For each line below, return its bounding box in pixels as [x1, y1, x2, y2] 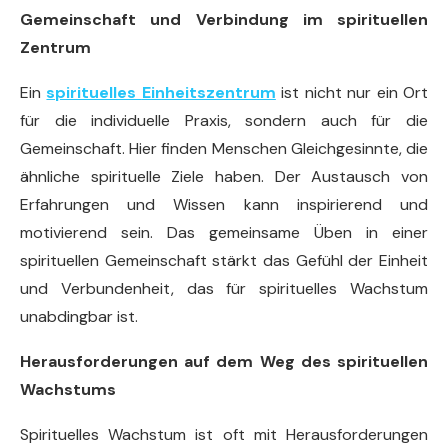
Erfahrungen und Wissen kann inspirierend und [20, 194, 428, 215]
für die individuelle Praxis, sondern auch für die [20, 110, 428, 131]
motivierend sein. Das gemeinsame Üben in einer [20, 222, 428, 243]
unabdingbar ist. [20, 306, 138, 327]
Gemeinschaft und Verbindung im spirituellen [20, 9, 428, 30]
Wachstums [20, 379, 116, 400]
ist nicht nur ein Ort [275, 82, 429, 103]
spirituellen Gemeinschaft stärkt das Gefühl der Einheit [20, 250, 428, 271]
